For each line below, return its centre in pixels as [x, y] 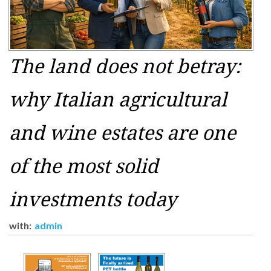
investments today [93, 200]
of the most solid [84, 167]
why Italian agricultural [118, 100]
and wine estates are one [122, 133]
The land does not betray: [125, 67]
